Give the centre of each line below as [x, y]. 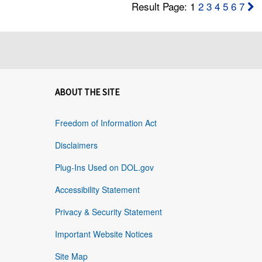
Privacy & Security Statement [108, 212]
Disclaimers [76, 145]
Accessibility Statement [97, 190]
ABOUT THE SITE [87, 92]
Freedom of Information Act [106, 123]
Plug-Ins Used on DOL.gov [104, 168]
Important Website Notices [104, 234]
